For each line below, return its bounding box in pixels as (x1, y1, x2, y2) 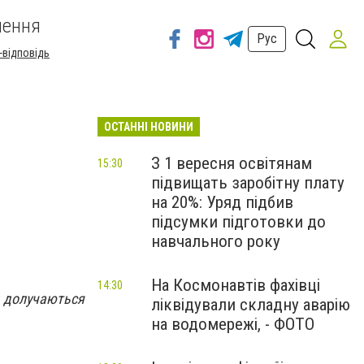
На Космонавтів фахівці (151, 275, 320, 295)
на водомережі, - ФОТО (151, 314, 314, 334)
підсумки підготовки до (151, 212, 326, 232)
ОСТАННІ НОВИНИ (104, 120, 193, 133)
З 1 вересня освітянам (151, 154, 312, 173)
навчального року (151, 232, 280, 251)
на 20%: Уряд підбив (151, 193, 293, 212)
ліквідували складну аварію (151, 295, 350, 314)
